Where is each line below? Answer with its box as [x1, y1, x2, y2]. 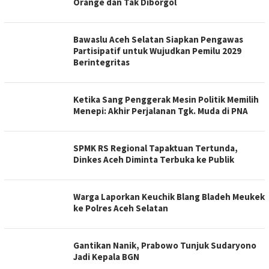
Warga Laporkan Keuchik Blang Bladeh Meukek [73, 190, 265, 202]
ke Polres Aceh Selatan [73, 202, 168, 214]
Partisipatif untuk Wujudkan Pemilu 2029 [73, 44, 241, 56]
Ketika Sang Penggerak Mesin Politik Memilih [73, 93, 259, 105]
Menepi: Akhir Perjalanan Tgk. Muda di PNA [73, 104, 248, 116]
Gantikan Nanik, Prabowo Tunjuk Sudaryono [73, 239, 256, 251]
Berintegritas [73, 56, 130, 68]
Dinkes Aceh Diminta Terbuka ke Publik [73, 153, 234, 165]
